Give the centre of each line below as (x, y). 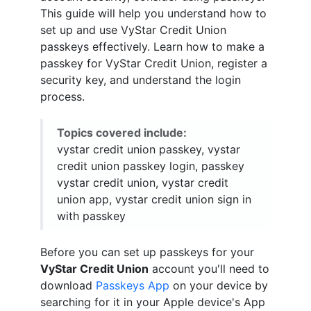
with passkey (91, 216)
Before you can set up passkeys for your (147, 252)
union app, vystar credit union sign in (154, 199)
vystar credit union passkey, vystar (149, 149)
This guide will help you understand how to (153, 13)
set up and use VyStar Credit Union (133, 30)
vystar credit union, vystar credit (143, 183)
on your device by (219, 285)
